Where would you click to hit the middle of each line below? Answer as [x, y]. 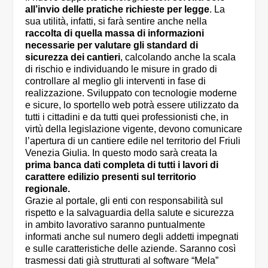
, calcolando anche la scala [178, 57]
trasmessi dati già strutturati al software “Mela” [122, 260]
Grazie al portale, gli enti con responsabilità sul [124, 200]
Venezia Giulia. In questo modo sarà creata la [121, 153]
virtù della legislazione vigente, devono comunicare [134, 129]
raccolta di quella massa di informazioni [115, 33]
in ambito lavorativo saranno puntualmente [115, 224]
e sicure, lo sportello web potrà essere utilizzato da [132, 105]
